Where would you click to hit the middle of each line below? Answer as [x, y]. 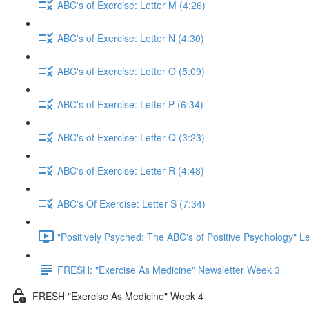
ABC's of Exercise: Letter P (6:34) [130, 104]
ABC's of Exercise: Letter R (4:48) [131, 170]
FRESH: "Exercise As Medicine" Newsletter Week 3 [169, 269]
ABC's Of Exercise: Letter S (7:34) [131, 203]
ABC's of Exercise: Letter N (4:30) [131, 38]
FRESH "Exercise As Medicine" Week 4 [118, 296]
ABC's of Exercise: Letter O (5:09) [131, 71]
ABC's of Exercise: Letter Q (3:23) [131, 137]
